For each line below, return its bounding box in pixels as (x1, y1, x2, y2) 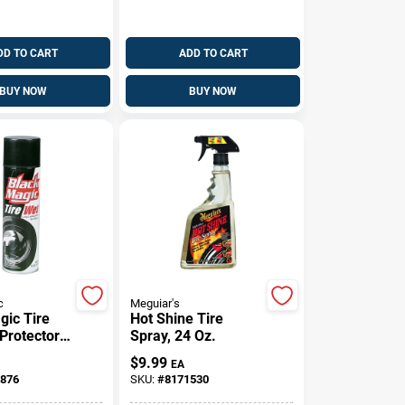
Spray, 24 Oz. (130, 327, 217, 344)
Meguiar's (130, 297, 181, 310)
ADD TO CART (178, 46, 248, 60)
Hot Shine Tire (130, 310, 224, 327)
